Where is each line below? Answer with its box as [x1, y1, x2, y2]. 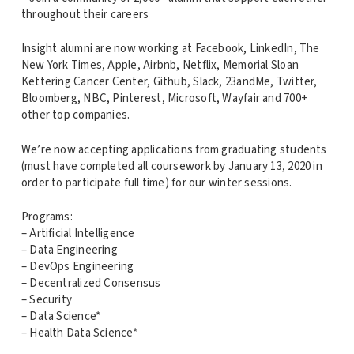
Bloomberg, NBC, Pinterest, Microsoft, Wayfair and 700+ [21, 90, 308, 107]
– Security [21, 292, 73, 309]
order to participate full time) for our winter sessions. [21, 174, 292, 191]
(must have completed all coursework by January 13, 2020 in [21, 157, 322, 175]
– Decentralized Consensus [21, 275, 161, 292]
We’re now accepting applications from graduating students [21, 141, 327, 158]
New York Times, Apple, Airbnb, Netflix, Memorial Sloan [21, 57, 299, 74]
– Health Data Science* [21, 325, 137, 342]
